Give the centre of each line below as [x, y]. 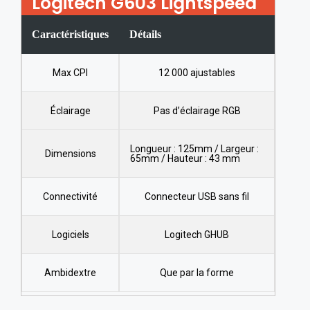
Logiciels [70, 234]
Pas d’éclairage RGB [197, 110]
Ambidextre [70, 272]
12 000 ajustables [197, 72]
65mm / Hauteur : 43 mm [185, 158]
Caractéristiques [70, 34]
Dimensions [70, 153]
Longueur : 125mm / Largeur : [194, 148]
